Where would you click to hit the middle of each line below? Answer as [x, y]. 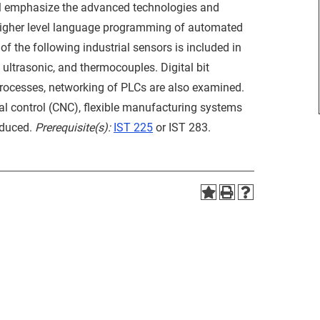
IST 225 [133, 127]
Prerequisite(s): [73, 127]
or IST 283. [182, 127]
